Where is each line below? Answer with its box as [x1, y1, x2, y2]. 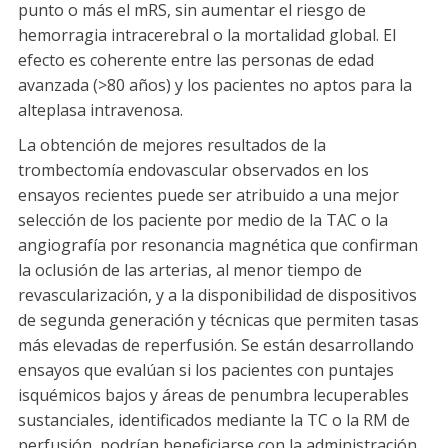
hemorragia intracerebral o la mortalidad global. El [18, 23, 396, 46]
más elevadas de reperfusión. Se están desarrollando [18, 333, 414, 356]
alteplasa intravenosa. [18, 98, 183, 121]
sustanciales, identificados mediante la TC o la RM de [18, 408, 410, 431]
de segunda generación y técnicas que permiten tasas [18, 308, 419, 331]
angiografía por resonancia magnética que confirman [18, 233, 418, 256]
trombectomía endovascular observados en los [18, 158, 369, 181]
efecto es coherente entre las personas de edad [18, 48, 374, 71]
